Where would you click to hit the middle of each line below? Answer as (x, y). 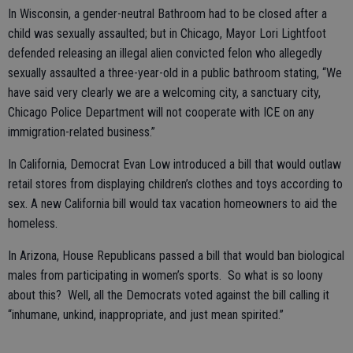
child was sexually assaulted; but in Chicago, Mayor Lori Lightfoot (167, 33)
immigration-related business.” (82, 132)
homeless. (33, 223)
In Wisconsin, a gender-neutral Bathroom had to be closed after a (167, 14)
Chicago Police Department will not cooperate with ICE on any (161, 112)
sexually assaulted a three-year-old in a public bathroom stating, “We (175, 73)
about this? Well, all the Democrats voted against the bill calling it (169, 295)
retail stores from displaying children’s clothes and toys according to (175, 184)
